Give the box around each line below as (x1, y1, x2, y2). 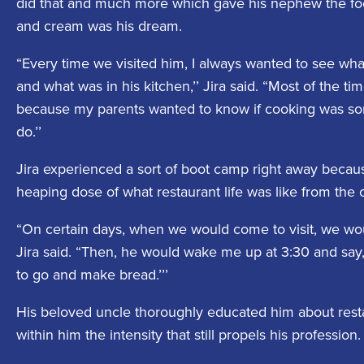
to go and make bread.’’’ (16, 264, 168, 286)
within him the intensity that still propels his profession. (16, 324, 361, 346)
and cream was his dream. (16, 15, 182, 37)
